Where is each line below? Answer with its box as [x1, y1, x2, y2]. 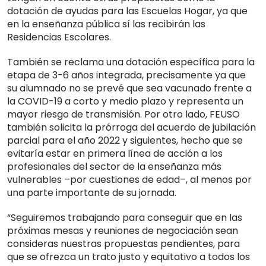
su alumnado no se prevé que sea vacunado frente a [7, 81, 252, 96]
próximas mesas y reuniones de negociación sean [7, 224, 238, 238]
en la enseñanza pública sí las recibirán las [7, 17, 205, 31]
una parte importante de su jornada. [7, 186, 176, 200]
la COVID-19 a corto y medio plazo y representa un [7, 94, 243, 109]
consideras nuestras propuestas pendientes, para [7, 237, 240, 251]
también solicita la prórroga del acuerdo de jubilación [7, 121, 256, 135]
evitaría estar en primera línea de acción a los [7, 147, 223, 161]
